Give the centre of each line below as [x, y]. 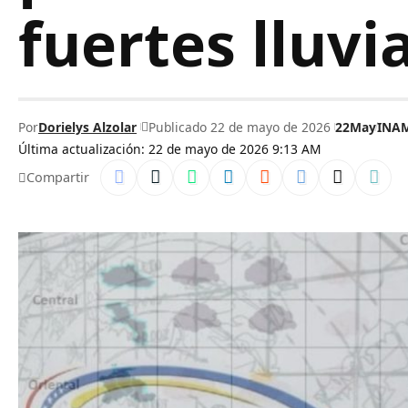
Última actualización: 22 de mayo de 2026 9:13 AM [170, 149]
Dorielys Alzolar [87, 127]
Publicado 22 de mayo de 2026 [240, 127]
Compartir [58, 177]
